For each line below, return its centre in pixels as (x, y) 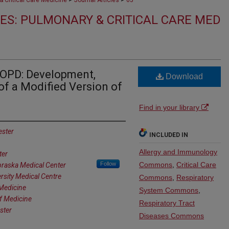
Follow (108, 164)
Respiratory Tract (167, 203)
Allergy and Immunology (178, 152)
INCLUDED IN (169, 135)
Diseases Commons (171, 216)
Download (183, 76)
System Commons (169, 190)
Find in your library (170, 107)
